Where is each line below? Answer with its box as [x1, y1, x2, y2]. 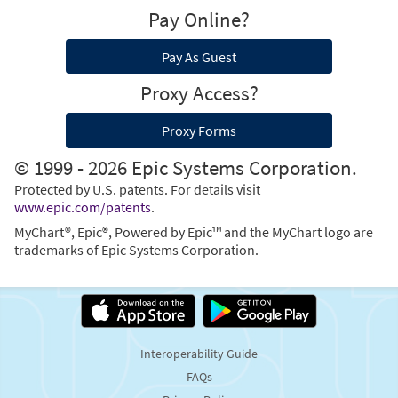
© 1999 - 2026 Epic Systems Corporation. [14, 155, 357, 181]
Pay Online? [148, 6, 250, 32]
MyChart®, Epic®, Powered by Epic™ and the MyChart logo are [14, 223, 373, 242]
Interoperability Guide [140, 346, 258, 362]
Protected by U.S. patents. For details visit [14, 180, 260, 199]
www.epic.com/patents [14, 198, 151, 217]
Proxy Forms [162, 122, 236, 140]
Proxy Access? [139, 81, 259, 107]
